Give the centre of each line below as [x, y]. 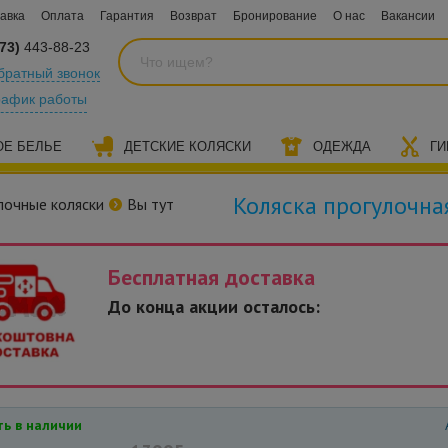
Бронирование [275, 16]
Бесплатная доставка [211, 277]
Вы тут [150, 204]
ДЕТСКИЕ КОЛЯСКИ [188, 146]
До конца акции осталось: [214, 306]
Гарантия [127, 16]
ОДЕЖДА [342, 146]
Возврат [193, 16]
